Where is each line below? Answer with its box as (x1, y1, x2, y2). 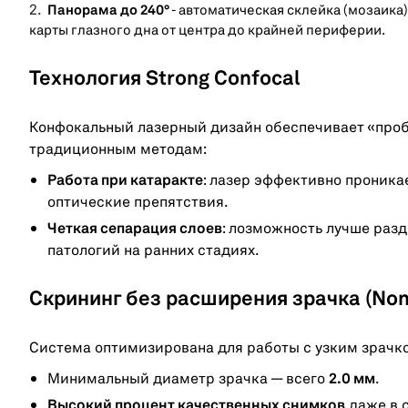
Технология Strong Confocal (29, 68, 300, 89)
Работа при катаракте (47, 173, 203, 189)
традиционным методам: (29, 142, 207, 158)
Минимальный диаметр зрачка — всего (47, 372, 329, 387)
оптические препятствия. (47, 195, 229, 210)
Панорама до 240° (47, 4, 169, 18)
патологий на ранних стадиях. (47, 243, 260, 259)
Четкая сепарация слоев (47, 221, 222, 237)
